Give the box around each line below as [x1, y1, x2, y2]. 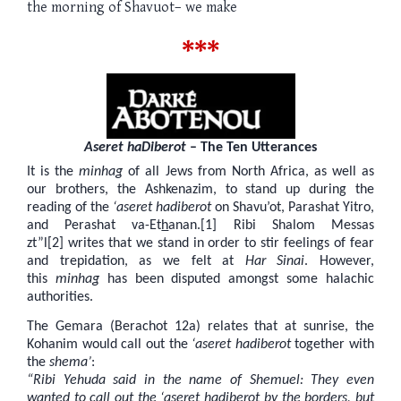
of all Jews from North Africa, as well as [123, 164, 374, 179]
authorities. [27, 289, 93, 304]
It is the [27, 164, 80, 179]
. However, [304, 253, 374, 269]
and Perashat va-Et [27, 218, 162, 233]
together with [290, 337, 374, 353]
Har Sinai [244, 253, 305, 269]
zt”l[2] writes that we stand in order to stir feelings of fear [27, 235, 374, 251]
